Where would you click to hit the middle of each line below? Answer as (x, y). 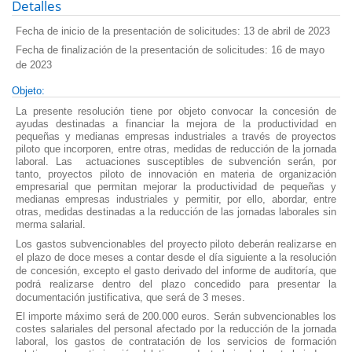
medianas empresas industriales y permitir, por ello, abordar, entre (176, 199)
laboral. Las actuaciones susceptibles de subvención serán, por (176, 161)
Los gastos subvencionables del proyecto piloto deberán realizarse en (176, 244)
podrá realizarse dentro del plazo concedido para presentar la (176, 284)
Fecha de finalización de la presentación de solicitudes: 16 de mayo (170, 49)
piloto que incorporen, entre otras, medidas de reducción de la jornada (176, 148)
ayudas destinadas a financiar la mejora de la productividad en (176, 123)
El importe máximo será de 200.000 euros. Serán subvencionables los (176, 316)
